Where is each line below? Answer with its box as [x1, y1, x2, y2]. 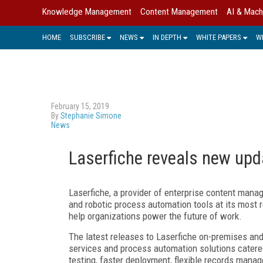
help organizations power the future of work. [69, 210, 242, 222]
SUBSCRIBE [70, 32, 105, 42]
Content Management [140, 6, 218, 17]
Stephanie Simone [60, 110, 122, 120]
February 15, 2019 [51, 101, 109, 111]
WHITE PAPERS [196, 32, 241, 42]
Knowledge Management [42, 6, 131, 17]
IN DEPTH [153, 32, 181, 42]
